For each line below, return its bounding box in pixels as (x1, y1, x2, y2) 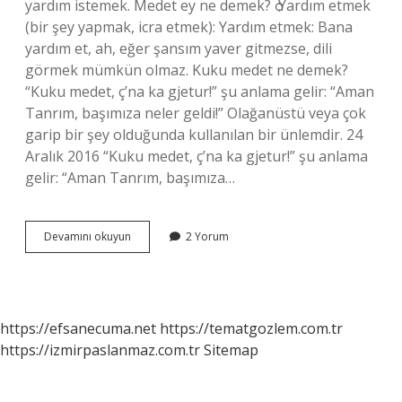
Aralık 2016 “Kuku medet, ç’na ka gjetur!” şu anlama (25, 146, 368, 166)
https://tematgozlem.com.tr (160, 319, 343, 338)
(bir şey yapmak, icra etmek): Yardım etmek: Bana (25, 17, 353, 37)
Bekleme (130, 244, 174, 259)
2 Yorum (186, 229, 229, 244)
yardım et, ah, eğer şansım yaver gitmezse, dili (25, 39, 332, 58)
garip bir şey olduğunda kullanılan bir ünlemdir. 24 (25, 125, 363, 144)
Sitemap (204, 340, 258, 360)
